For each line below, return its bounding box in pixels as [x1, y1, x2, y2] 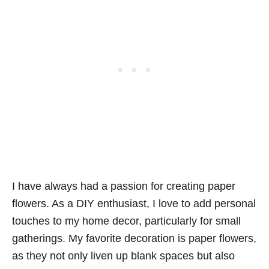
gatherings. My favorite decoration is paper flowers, [12, 232, 256, 244]
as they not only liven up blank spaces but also [12, 250, 235, 262]
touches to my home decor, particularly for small [12, 215, 241, 227]
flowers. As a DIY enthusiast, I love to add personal [12, 198, 256, 210]
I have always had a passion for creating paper [12, 180, 235, 192]
